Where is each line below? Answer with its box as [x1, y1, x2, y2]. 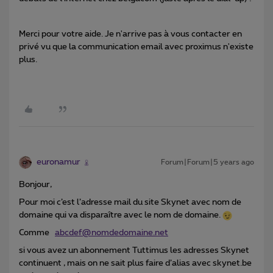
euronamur [37, 158, 80, 167]
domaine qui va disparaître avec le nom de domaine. [19, 211, 222, 220]
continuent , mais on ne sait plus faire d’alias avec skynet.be [19, 259, 253, 268]
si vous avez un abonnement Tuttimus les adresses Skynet [19, 246, 249, 255]
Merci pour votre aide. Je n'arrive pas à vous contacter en [19, 30, 242, 39]
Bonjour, [19, 180, 52, 190]
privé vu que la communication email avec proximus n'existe [19, 43, 253, 52]
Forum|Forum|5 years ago [161, 158, 254, 166]
